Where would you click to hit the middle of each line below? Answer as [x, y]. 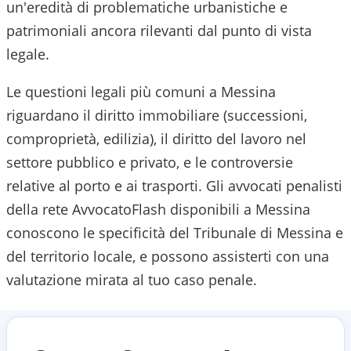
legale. [28, 54]
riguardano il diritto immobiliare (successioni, [157, 115]
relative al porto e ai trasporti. [104, 186]
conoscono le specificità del [100, 233]
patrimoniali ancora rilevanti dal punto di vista [159, 31]
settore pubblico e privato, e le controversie [150, 162]
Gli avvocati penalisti [272, 186]
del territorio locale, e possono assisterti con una [168, 256]
